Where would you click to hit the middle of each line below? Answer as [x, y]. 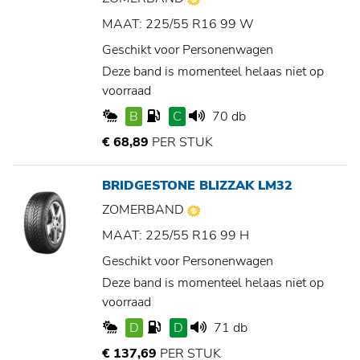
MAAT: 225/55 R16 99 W [178, 25]
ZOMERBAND [145, 210]
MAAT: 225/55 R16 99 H [176, 236]
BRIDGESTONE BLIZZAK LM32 [197, 186]
